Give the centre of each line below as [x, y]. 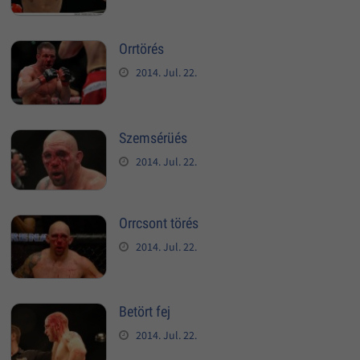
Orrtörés [141, 49]
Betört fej [144, 311]
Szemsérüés [153, 138]
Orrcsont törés [158, 223]
